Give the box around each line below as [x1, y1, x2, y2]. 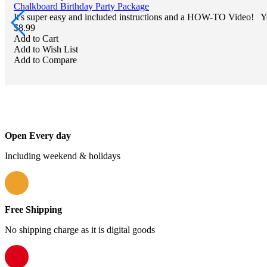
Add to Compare [14, 55, 77, 65]
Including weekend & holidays [5, 151, 120, 161]
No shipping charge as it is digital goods [5, 225, 155, 235]
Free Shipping [5, 204, 62, 215]
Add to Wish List [14, 44, 78, 54]
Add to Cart [14, 33, 58, 44]
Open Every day [5, 131, 71, 141]
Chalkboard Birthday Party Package [14, 1, 149, 11]
